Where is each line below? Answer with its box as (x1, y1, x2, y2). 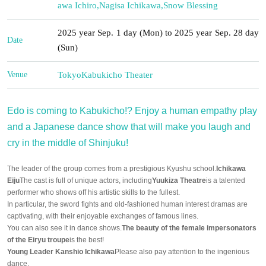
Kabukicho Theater (81, 69, 153, 80)
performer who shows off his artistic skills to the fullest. (7, 188, 180, 197)
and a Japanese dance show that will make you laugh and (7, 121, 251, 132)
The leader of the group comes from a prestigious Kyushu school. (7, 164, 216, 173)
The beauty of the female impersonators (122, 223, 256, 232)
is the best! (69, 235, 104, 244)
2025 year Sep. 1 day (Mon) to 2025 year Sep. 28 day (58, 27, 259, 37)
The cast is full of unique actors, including (20, 176, 152, 185)
